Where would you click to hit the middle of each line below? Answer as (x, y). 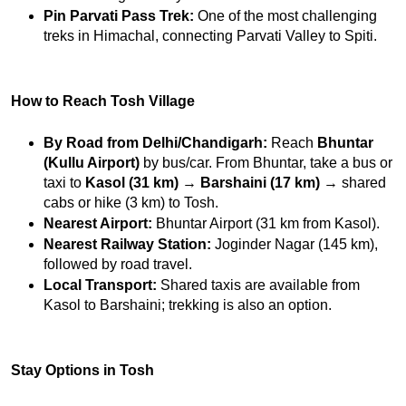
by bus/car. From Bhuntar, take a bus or (266, 163)
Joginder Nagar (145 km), (295, 245)
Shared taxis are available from (258, 285)
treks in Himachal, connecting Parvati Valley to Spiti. (210, 35)
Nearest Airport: (98, 224)
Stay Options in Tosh (82, 371)
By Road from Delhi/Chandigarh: (155, 143)
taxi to (64, 183)
